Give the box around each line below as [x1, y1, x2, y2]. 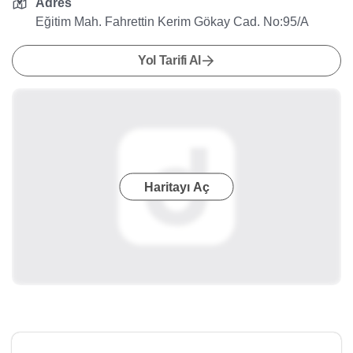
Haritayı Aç [143, 180, 210, 194]
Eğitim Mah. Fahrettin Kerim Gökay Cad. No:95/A [35, 15, 310, 28]
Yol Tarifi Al [137, 54, 202, 67]
